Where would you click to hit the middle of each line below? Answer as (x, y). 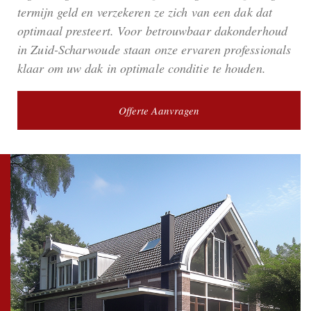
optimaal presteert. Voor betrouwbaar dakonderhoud (152, 30)
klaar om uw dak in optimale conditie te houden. (142, 68)
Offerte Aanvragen (159, 110)
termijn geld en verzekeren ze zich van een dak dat (145, 11)
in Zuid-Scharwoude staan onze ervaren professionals (154, 49)
